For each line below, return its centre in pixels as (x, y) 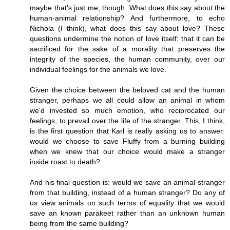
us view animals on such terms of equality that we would (127, 203)
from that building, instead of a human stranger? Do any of (127, 192)
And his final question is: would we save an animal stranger (127, 182)
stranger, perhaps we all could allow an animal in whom (127, 100)
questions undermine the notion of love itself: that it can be (127, 38)
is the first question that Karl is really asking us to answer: (127, 131)
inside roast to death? (65, 161)
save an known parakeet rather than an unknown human (127, 213)
